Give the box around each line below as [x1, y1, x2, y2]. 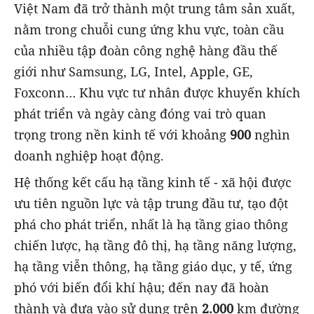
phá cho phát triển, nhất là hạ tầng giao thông [14, 215, 288, 233]
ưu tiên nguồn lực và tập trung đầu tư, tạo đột [14, 194, 288, 212]
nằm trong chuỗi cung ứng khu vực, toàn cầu [14, 20, 284, 38]
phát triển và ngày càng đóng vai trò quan [14, 104, 266, 122]
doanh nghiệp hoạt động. [14, 146, 164, 164]
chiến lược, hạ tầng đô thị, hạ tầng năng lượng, [14, 236, 296, 254]
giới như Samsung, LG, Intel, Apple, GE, [14, 62, 253, 80]
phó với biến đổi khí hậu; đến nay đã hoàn [14, 278, 269, 296]
